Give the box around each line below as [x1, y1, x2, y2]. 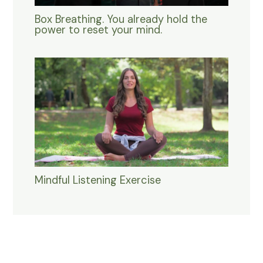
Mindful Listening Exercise [34, 173, 161, 188]
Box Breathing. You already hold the [34, 12, 207, 27]
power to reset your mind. [34, 23, 162, 38]
